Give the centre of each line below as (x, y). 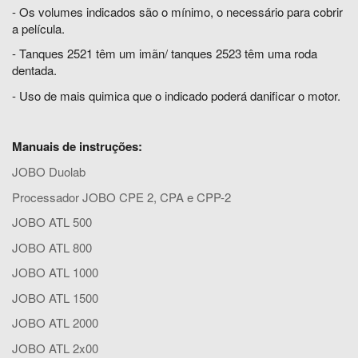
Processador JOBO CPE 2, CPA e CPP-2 (121, 197)
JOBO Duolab (49, 171)
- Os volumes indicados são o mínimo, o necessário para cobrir (177, 11)
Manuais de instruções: (77, 146)
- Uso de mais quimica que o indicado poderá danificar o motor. (176, 95)
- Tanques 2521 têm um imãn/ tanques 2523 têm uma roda (165, 53)
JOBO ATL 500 (52, 222)
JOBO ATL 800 (52, 247)
